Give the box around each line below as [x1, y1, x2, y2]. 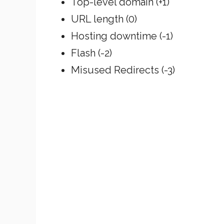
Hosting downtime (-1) [71, 29, 173, 42]
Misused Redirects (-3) [71, 63, 175, 76]
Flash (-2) [71, 46, 112, 59]
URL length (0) [71, 12, 137, 25]
